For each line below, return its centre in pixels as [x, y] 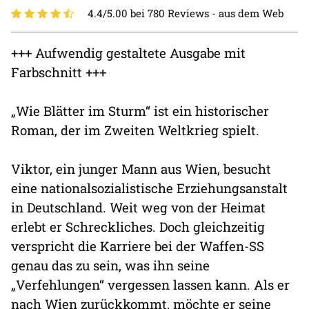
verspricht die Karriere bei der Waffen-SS [138, 246]
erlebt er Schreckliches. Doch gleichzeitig [138, 227]
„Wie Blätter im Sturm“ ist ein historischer [140, 111]
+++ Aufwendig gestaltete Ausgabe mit [128, 53]
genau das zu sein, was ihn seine [110, 265]
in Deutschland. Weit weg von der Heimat [138, 207]
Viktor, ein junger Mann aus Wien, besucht [141, 169]
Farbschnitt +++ [59, 72]
